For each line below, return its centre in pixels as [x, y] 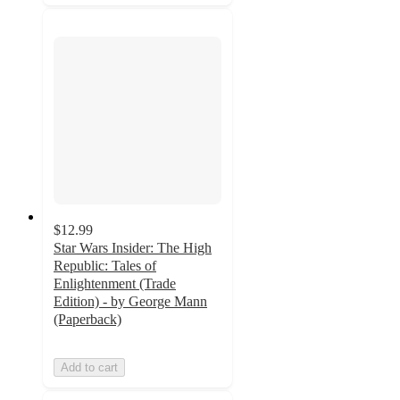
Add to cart [89, 367]
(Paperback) [87, 319]
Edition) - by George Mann [130, 301]
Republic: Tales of [105, 265]
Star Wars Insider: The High [133, 247]
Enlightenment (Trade [115, 283]
